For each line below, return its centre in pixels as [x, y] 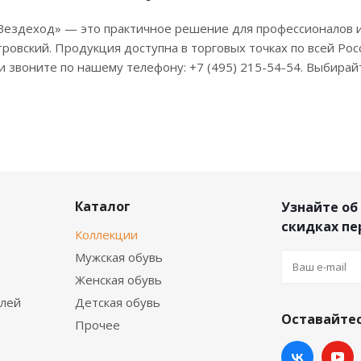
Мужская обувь [119, 257]
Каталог [103, 206]
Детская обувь [118, 302]
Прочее [98, 325]
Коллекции [106, 234]
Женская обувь [118, 280]
